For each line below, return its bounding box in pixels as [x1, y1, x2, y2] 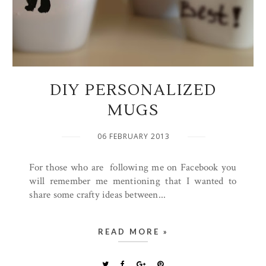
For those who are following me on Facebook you [29, 161, 237, 174]
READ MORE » [97, 227, 169, 236]
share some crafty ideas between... [29, 188, 166, 201]
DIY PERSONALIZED [49, 80, 217, 100]
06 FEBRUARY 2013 [97, 131, 170, 141]
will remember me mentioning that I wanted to [29, 175, 237, 188]
